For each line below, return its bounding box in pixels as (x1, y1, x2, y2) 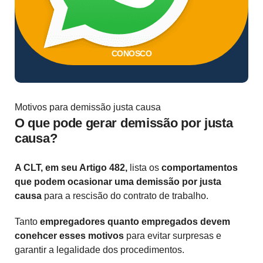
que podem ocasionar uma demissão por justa (15, 177, 221, 187)
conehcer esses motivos (15, 231, 124, 241)
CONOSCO (111, 49, 152, 59)
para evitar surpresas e (124, 231, 221, 241)
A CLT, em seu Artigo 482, (15, 163, 127, 173)
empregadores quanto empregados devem (40, 217, 230, 227)
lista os (127, 163, 161, 173)
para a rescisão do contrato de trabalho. (42, 191, 208, 201)
